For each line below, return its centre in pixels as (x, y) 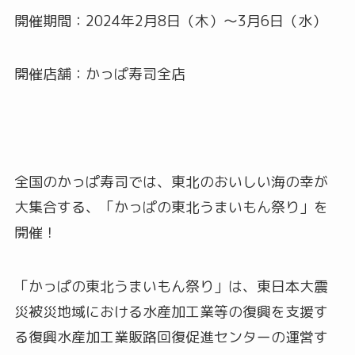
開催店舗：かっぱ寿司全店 (99, 74)
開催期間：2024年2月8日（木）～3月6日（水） (170, 21)
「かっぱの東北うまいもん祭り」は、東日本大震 (171, 286)
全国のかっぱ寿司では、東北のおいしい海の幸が (171, 182)
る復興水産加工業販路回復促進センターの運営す (171, 337)
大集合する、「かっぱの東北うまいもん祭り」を (171, 208)
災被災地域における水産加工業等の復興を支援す (171, 311)
